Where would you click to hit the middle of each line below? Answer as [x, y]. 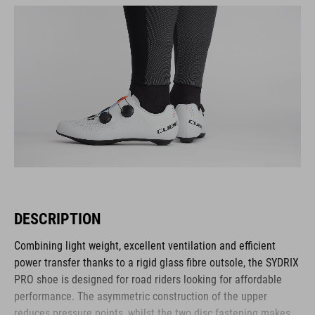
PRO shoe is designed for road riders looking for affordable [148, 279]
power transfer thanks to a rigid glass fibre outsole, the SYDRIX [156, 262]
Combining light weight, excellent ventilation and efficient [145, 245]
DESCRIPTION [57, 219]
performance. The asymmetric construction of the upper [141, 296]
